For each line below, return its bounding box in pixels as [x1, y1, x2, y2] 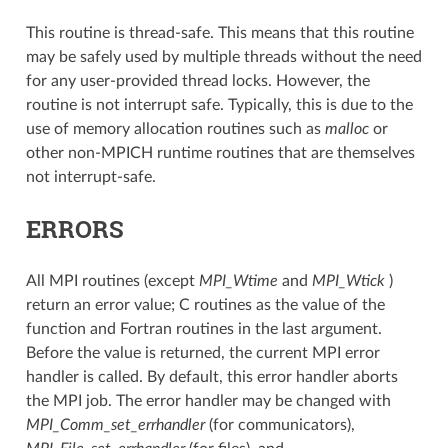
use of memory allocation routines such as [25, 120, 325, 137]
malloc [324, 120, 369, 137]
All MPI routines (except [25, 272, 199, 289]
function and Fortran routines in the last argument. [25, 320, 382, 337]
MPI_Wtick [311, 272, 385, 289]
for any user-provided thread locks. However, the [25, 72, 370, 89]
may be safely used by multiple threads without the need [25, 48, 422, 65]
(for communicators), [204, 416, 355, 433]
